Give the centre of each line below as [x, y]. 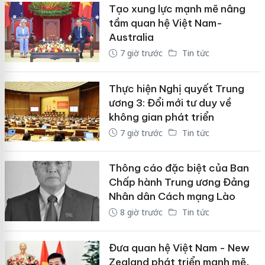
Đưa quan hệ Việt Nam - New [179, 248]
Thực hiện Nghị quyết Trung [176, 88]
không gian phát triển [161, 117]
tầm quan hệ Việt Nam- [165, 23]
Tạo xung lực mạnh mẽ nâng [177, 9]
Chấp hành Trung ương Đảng [179, 182]
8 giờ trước [141, 212]
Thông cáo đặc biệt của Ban [179, 168]
